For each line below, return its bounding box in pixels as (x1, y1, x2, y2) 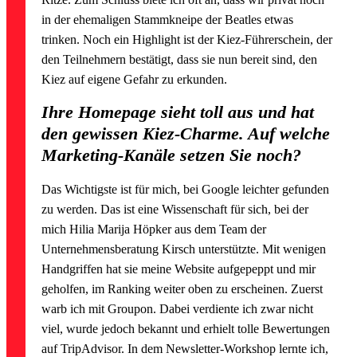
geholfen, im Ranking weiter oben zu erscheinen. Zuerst (41, 282, 324, 296)
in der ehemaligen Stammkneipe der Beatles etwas (41, 13, 294, 27)
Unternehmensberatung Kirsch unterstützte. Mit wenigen (41, 242, 327, 257)
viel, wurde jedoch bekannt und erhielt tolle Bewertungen (41, 322, 331, 336)
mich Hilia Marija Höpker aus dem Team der (41, 222, 267, 237)
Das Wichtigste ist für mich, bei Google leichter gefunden (41, 182, 330, 197)
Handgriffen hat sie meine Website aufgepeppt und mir (41, 262, 316, 277)
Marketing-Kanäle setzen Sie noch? (41, 145, 302, 166)
